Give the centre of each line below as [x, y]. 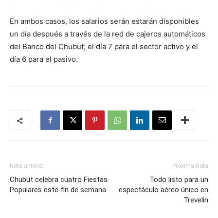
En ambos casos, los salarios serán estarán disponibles [104, 21]
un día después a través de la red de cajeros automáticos [108, 34]
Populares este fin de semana [58, 190]
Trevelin [196, 200]
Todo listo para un [179, 180]
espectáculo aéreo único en [163, 190]
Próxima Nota [190, 166]
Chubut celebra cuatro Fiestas [59, 180]
